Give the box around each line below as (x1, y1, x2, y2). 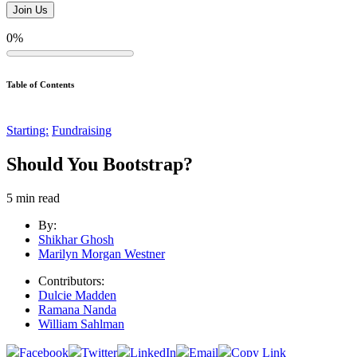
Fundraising (52, 124, 112, 138)
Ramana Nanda (38, 303, 116, 317)
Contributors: (38, 274, 104, 288)
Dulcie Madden (38, 288, 116, 303)
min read (16, 191, 60, 206)
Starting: (6, 124, 49, 138)
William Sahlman (38, 317, 124, 331)
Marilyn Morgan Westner (38, 247, 165, 261)
